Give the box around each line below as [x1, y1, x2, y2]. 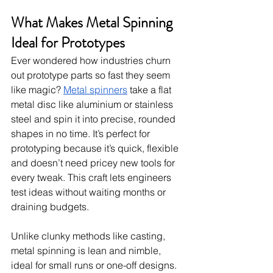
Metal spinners [63, 83, 127, 96]
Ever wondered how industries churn [11, 54, 173, 67]
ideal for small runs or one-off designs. [11, 259, 179, 272]
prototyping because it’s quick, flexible [11, 142, 181, 155]
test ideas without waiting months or [11, 186, 168, 199]
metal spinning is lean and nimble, [11, 244, 163, 257]
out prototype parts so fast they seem [11, 69, 172, 82]
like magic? [11, 83, 63, 96]
